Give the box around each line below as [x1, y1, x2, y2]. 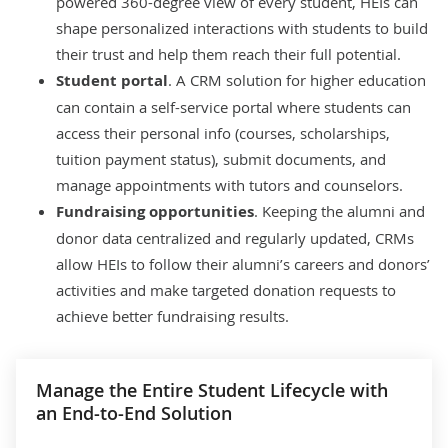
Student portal [56, 69, 168, 91]
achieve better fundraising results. [56, 305, 289, 326]
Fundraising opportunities [56, 200, 254, 222]
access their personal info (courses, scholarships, [56, 122, 390, 143]
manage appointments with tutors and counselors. [56, 174, 403, 195]
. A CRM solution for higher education [168, 69, 426, 90]
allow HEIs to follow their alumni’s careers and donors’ [56, 253, 430, 274]
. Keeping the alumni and [254, 200, 425, 221]
